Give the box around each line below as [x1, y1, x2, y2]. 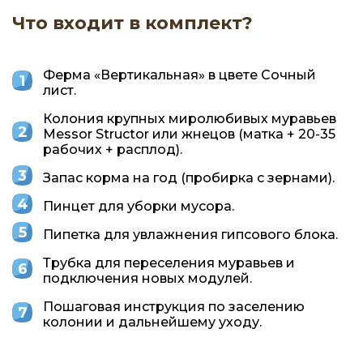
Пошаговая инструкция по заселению [43, 298, 305, 314]
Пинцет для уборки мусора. [43, 198, 234, 214]
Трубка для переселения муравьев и [43, 254, 295, 271]
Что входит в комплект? [12, 11, 253, 34]
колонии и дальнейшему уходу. [43, 314, 262, 330]
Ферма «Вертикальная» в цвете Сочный [43, 66, 316, 83]
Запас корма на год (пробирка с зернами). [43, 169, 335, 186]
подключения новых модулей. [43, 270, 252, 286]
